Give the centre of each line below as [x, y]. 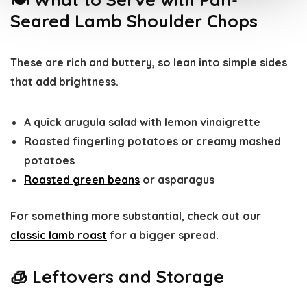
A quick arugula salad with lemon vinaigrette [142, 122]
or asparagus [177, 180]
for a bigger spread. [163, 235]
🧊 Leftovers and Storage [117, 277]
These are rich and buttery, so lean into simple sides [149, 63]
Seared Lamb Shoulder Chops [134, 21]
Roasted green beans [82, 180]
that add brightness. [64, 82]
